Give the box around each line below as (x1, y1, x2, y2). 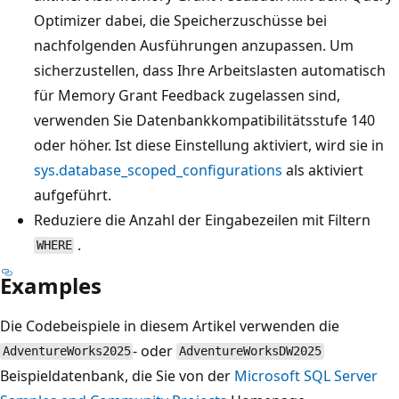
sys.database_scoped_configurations (34, 159, 282, 180)
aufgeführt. (34, 184, 111, 205)
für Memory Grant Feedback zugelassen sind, (34, 85, 340, 105)
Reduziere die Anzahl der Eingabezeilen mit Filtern (34, 209, 370, 230)
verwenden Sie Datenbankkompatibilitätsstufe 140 (34, 110, 375, 130)
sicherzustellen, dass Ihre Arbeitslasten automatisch (34, 60, 386, 80)
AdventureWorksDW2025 (179, 344, 322, 359)
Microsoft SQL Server (234, 365, 378, 386)
